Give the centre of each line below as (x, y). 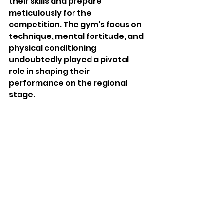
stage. (22, 95)
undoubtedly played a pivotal (70, 60)
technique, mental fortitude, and (77, 36)
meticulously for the (51, 13)
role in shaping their (50, 72)
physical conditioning (53, 48)
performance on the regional (69, 83)
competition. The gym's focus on (76, 25)
